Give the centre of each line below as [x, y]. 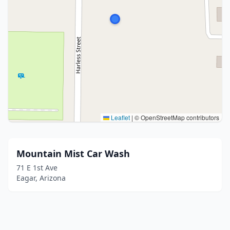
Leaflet [120, 117]
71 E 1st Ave [37, 168]
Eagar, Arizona [41, 178]
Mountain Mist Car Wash [73, 154]
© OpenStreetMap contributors [176, 117]
